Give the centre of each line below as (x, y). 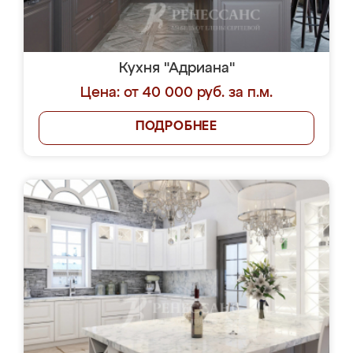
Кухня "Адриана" (176, 69)
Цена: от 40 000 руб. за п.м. (176, 93)
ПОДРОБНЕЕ (176, 127)
